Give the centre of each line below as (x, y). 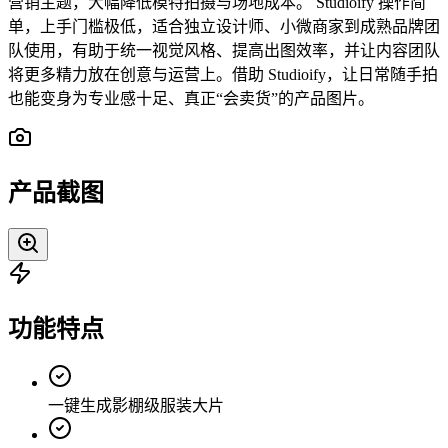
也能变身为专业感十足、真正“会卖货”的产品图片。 (191, 99)
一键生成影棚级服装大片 (136, 405)
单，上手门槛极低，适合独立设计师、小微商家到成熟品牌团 (224, 27)
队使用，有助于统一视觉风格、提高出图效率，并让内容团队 (224, 51)
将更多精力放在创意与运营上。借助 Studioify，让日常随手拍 (223, 75)
